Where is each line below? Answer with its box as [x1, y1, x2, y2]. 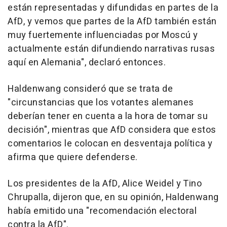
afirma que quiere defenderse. [8, 150, 138, 165]
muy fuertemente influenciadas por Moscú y [8, 28, 198, 43]
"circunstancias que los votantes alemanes [8, 96, 194, 110]
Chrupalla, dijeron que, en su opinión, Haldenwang [8, 191, 219, 205]
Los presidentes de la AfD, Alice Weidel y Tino [8, 177, 202, 191]
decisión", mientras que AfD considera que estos [8, 123, 216, 137]
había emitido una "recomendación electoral [8, 204, 197, 218]
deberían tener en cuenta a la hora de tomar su [8, 109, 208, 124]
